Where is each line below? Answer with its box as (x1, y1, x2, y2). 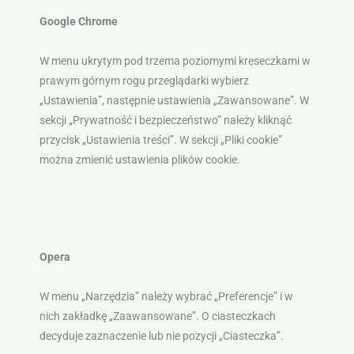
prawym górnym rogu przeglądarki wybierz (39, 74, 249, 88)
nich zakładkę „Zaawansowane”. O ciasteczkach (39, 310, 276, 323)
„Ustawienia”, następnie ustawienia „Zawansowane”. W (39, 94, 309, 107)
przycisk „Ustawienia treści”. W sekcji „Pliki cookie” (39, 134, 282, 147)
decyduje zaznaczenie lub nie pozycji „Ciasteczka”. (39, 330, 284, 343)
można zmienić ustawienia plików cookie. (39, 153, 240, 167)
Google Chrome (39, 15, 118, 28)
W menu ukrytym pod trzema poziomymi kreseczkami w (39, 55, 311, 68)
